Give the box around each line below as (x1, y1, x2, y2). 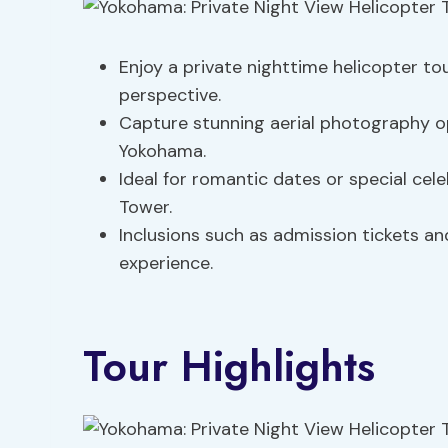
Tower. (119, 195, 172, 219)
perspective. (119, 83, 221, 107)
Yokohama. (119, 139, 206, 163)
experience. (119, 251, 213, 275)
